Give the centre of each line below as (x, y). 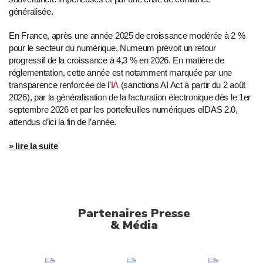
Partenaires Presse (134, 214)
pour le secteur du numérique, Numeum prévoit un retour (112, 48)
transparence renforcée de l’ (60, 85)
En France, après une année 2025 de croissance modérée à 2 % (127, 36)
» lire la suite (33, 146)
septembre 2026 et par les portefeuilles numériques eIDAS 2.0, (123, 110)
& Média (134, 225)
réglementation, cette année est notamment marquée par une (120, 73)
